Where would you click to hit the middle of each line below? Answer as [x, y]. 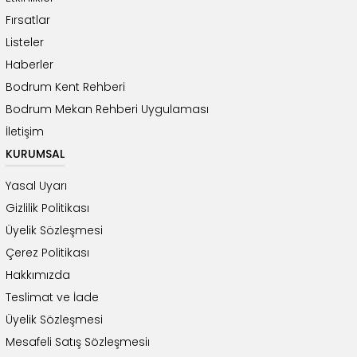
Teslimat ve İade [52, 298]
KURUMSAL [35, 154]
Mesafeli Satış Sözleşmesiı [78, 342]
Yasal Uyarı [36, 186]
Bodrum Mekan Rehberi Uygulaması [107, 110]
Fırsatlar [28, 20]
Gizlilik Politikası [47, 208]
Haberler [29, 65]
